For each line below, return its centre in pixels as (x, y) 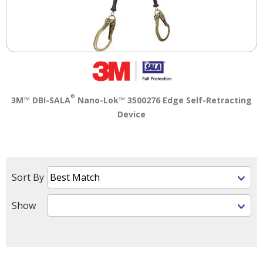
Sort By (28, 177)
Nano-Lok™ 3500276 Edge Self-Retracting (163, 100)
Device (131, 114)
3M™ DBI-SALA (41, 100)
